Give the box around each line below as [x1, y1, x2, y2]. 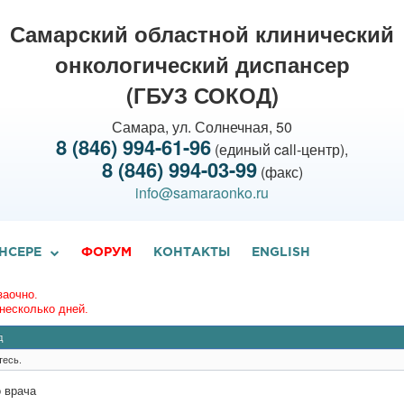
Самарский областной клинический [10, 18, 394, 49]
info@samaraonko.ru [135, 182, 269, 203]
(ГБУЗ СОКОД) [125, 79, 279, 110]
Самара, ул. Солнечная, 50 [112, 116, 292, 137]
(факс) [256, 161, 303, 182]
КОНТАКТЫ [153, 246, 230, 258]
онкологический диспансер [54, 49, 350, 79]
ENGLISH [252, 246, 310, 258]
